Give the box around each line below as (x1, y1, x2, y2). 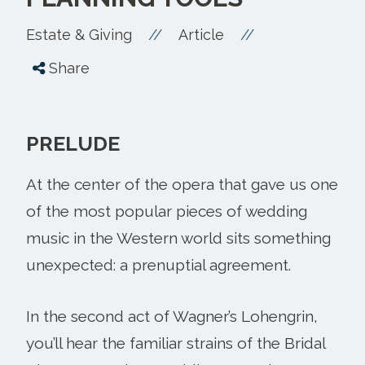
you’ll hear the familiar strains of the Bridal (26, 333, 325, 352)
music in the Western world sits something (26, 228, 331, 247)
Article (178, 25, 224, 43)
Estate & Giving (26, 25, 132, 43)
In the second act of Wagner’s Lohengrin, (26, 306, 318, 325)
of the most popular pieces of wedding (26, 201, 307, 220)
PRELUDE (26, 130, 120, 156)
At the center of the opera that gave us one (26, 174, 338, 193)
